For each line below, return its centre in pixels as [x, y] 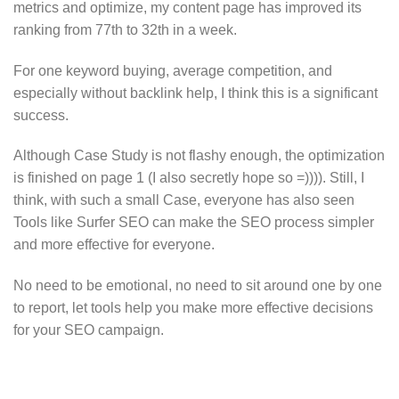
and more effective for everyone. [114, 245]
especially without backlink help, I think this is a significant [195, 93]
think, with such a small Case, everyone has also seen [184, 200]
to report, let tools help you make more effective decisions [193, 308]
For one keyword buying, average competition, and [173, 70]
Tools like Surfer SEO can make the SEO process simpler [194, 223]
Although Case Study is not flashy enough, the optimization [199, 156]
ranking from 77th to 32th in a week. [125, 29]
